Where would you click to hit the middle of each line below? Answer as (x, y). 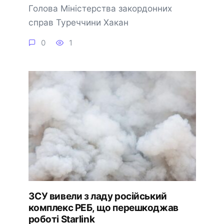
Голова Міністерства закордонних (100, 8)
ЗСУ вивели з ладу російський (97, 196)
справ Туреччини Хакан (78, 22)
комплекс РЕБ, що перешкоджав (103, 208)
